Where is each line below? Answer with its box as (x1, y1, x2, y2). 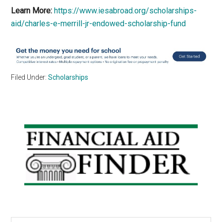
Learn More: (11, 5, 53, 15)
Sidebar (10, 141, 64, 159)
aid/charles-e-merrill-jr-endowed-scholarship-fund (11, 18, 186, 28)
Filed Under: (11, 73, 49, 81)
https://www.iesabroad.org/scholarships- (54, 5, 197, 15)
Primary (10, 123, 64, 141)
